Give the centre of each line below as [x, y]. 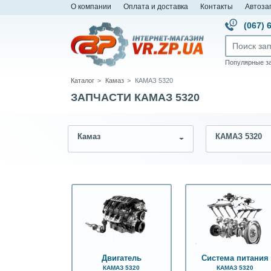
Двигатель [121, 258]
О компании [91, 6]
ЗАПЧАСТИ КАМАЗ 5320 [135, 97]
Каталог [83, 80]
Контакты [217, 6]
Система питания [235, 258]
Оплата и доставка [156, 6]
